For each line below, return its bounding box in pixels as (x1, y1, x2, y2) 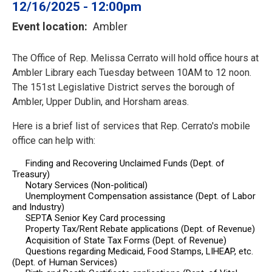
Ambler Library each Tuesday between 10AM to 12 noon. (12, 67, 251, 79)
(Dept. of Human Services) (12, 256, 117, 268)
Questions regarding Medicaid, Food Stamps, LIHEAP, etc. (23, 245, 253, 257)
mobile (221, 120, 250, 132)
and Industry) (12, 202, 64, 213)
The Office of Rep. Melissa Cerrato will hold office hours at (12, 52, 259, 64)
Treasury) (12, 169, 50, 180)
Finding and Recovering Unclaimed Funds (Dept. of (23, 158, 225, 169)
